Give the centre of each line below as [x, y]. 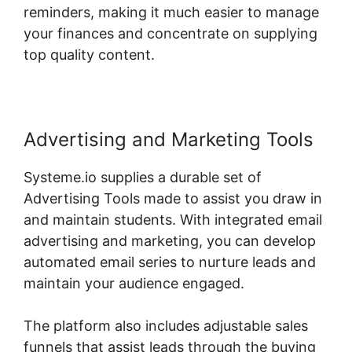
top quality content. [89, 54]
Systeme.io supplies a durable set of [143, 177]
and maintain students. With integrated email [173, 219]
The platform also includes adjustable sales [166, 325]
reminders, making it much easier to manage [171, 12]
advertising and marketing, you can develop [170, 240]
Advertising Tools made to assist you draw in [173, 198]
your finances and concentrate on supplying [170, 33]
